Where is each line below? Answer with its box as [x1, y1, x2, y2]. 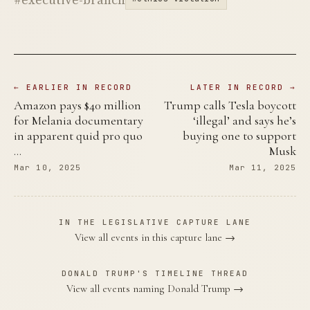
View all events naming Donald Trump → [66, 282, 244, 295]
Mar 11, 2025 [228, 163, 296, 172]
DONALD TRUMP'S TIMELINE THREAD [62, 268, 248, 278]
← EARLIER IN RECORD [14, 82, 132, 92]
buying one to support [183, 128, 296, 143]
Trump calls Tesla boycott [164, 98, 296, 113]
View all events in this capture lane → [75, 231, 235, 244]
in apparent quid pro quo [14, 128, 143, 143]
